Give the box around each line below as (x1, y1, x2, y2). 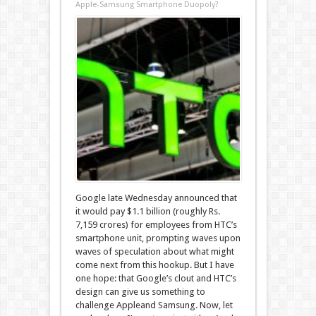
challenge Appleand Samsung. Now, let (75, 300, 233, 310)
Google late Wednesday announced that (75, 193, 237, 203)
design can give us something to (75, 286, 205, 297)
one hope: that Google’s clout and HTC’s (75, 273, 236, 284)
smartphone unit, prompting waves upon (75, 233, 241, 243)
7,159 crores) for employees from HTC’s (75, 219, 237, 230)
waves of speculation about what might (75, 246, 234, 257)
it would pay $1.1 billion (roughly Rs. (75, 206, 220, 217)
